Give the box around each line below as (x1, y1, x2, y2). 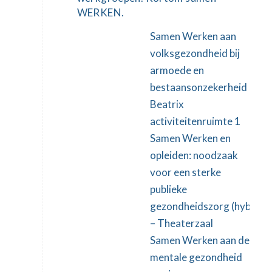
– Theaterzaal (149, 217, 213, 230)
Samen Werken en (149, 132, 231, 145)
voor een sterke (149, 166, 221, 179)
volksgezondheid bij (149, 47, 240, 60)
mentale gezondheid (149, 251, 242, 264)
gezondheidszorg (149, 200, 229, 213)
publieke (149, 183, 187, 196)
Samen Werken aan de (149, 234, 250, 247)
